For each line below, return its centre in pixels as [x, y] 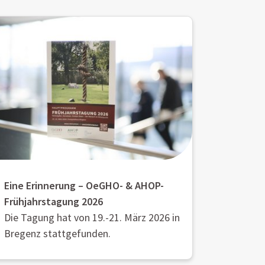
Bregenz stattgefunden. [57, 233]
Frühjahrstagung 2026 [54, 201]
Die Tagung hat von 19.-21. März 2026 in [92, 217]
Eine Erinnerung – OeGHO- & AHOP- [84, 185]
